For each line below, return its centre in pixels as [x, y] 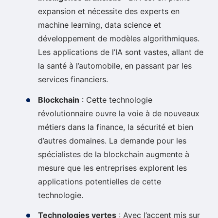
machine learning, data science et [100, 25]
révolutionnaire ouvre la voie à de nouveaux [119, 113]
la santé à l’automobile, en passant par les [115, 65]
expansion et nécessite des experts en [109, 11]
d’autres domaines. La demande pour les [112, 140]
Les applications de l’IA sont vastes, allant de [121, 52]
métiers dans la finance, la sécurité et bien [116, 127]
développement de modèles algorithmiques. [119, 38]
